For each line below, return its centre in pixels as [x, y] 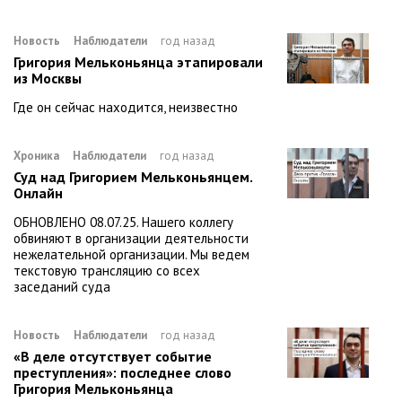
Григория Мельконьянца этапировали [138, 61]
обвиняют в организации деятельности [131, 238]
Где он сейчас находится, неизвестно [126, 107]
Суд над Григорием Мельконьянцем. [133, 176]
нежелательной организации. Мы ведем [131, 254]
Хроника [36, 155]
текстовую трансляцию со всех [107, 270]
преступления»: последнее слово [122, 372]
